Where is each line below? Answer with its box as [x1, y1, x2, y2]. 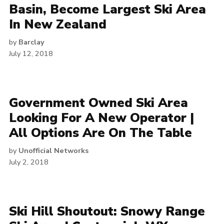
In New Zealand [9, 16, 106, 33]
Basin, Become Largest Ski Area [9, 1, 206, 18]
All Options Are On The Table [9, 124, 192, 142]
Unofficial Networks [18, 145, 88, 156]
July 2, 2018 [9, 157, 48, 167]
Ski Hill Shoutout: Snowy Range [9, 203, 205, 220]
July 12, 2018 [9, 48, 53, 59]
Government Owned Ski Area [9, 94, 188, 112]
